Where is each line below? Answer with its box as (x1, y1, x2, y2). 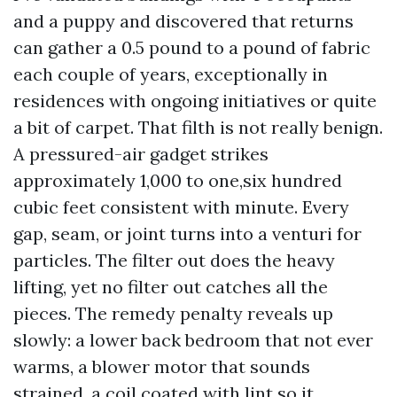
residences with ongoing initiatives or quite (13, 90, 377, 112)
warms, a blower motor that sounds (13, 355, 310, 378)
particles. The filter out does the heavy (13, 249, 335, 271)
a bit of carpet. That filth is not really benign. (13, 116, 383, 138)
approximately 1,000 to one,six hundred (13, 169, 342, 191)
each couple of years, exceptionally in (13, 63, 328, 85)
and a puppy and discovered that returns (13, 10, 354, 32)
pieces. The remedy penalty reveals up (13, 302, 333, 324)
